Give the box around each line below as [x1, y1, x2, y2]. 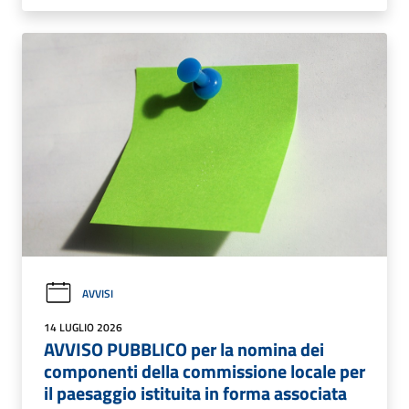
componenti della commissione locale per [44, 356, 365, 385]
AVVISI [82, 284, 113, 302]
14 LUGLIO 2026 [44, 318, 122, 336]
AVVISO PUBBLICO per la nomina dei [44, 334, 324, 363]
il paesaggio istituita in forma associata [44, 378, 347, 407]
